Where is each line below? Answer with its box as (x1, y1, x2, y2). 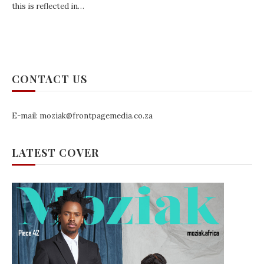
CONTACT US (12, 72, 87, 86)
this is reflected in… (12, 1, 84, 11)
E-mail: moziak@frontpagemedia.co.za (12, 111, 153, 121)
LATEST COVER (12, 146, 99, 160)
